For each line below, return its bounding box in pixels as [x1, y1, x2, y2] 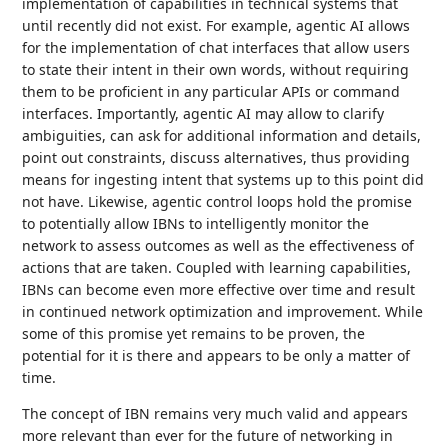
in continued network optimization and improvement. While [22, 302, 424, 321]
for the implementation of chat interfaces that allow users [22, 38, 411, 57]
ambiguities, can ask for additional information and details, [22, 126, 422, 145]
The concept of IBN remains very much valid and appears [22, 404, 409, 423]
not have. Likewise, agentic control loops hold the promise [22, 192, 413, 211]
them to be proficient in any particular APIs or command [22, 82, 401, 101]
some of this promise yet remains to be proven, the [22, 324, 366, 343]
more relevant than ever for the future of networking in [22, 426, 394, 445]
